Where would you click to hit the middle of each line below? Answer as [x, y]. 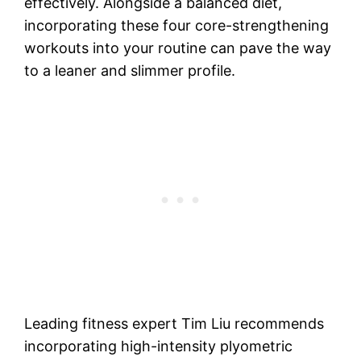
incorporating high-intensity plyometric [159, 346]
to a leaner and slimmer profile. [130, 70]
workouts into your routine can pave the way [178, 48]
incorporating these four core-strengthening [177, 25]
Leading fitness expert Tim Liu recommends [174, 323]
